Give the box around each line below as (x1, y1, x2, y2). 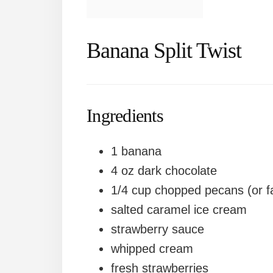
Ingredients (87, 105, 163, 126)
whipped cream (111, 242, 193, 256)
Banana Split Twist (87, 38, 241, 63)
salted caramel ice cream (111, 203, 247, 217)
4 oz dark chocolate (111, 164, 217, 178)
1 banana (111, 144, 161, 158)
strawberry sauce (111, 222, 204, 236)
